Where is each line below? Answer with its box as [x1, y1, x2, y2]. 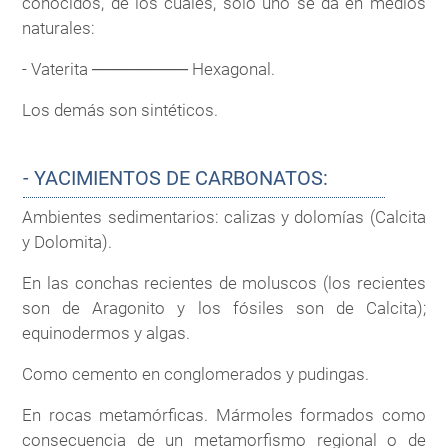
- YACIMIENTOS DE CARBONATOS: [23, 165, 329, 190]
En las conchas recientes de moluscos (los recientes [22, 272, 426, 293]
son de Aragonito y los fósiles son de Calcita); [22, 297, 426, 318]
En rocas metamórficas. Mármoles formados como [22, 404, 426, 425]
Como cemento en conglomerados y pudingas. [22, 363, 370, 384]
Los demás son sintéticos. [22, 100, 219, 121]
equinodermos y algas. [22, 322, 191, 343]
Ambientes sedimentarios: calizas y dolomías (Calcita [22, 206, 426, 227]
